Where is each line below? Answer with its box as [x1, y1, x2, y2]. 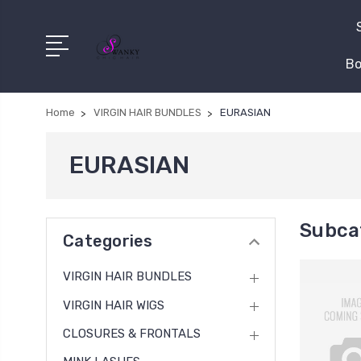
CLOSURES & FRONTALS [63, 326, 201, 342]
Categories [63, 231, 153, 251]
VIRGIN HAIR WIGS [63, 297, 164, 313]
